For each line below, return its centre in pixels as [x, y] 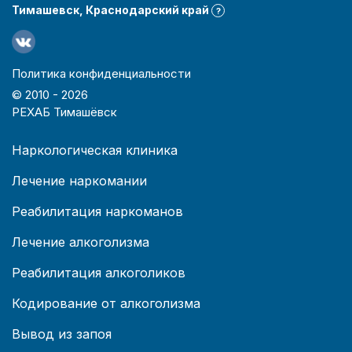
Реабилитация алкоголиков [99, 272]
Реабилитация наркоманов [97, 211]
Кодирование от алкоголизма [106, 303]
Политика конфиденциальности [101, 73]
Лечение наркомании [79, 180]
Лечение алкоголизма [81, 242]
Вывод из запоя [62, 334]
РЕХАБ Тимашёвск [64, 112]
